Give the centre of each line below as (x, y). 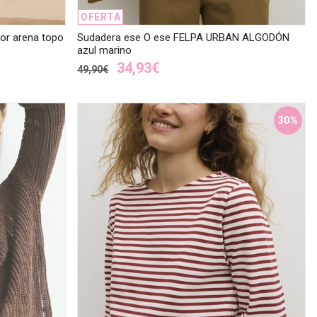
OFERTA (101, 17)
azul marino (105, 50)
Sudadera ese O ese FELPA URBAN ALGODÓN (184, 37)
